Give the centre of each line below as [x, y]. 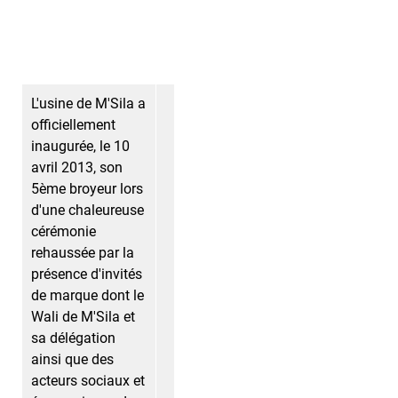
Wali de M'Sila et [83, 317]
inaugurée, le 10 [80, 146]
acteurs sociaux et [88, 381]
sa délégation [73, 338]
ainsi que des [72, 359]
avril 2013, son [77, 167]
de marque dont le [88, 295]
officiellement [73, 125]
